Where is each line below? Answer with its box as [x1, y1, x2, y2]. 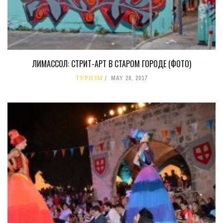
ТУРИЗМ [76, 74, 103, 82]
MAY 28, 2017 [111, 74, 147, 82]
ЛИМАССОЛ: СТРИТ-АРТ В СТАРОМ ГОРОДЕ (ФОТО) [32, 57, 191, 70]
